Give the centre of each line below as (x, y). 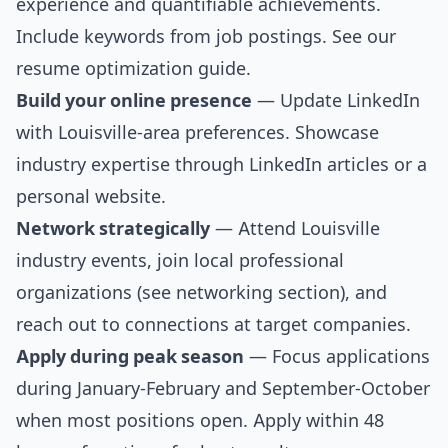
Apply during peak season (130, 356)
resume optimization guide (131, 68)
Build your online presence (134, 100)
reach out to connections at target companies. (213, 324)
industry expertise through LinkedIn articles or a (221, 164)
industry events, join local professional (180, 260)
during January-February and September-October (223, 388)
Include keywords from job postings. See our (206, 36)
